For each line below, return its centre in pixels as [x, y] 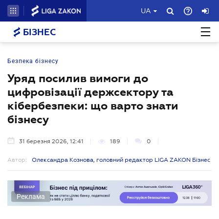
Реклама [31, 196]
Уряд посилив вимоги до [78, 78]
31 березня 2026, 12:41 [51, 141]
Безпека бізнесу [33, 61]
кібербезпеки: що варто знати [93, 106]
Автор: [17, 160]
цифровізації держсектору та [90, 92]
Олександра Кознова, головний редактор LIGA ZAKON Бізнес [121, 160]
